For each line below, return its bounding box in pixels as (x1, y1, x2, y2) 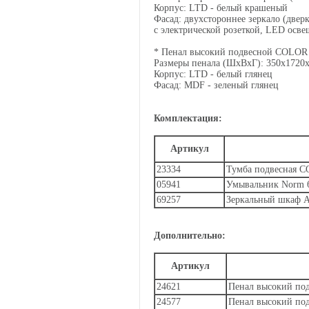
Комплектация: (154, 113, 222, 123)
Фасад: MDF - (154, 80, 214, 90)
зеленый (214, 80, 248, 90)
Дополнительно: (154, 230, 228, 241)
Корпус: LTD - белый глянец (154, 69, 272, 79)
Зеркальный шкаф (226, 195, 303, 205)
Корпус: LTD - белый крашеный (154, 3, 288, 13)
